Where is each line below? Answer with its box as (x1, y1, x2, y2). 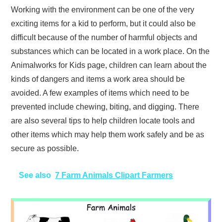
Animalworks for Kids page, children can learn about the (11, 60, 207, 69)
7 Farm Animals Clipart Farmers (55, 170, 173, 179)
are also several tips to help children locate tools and (11, 116, 195, 125)
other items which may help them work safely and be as (11, 130, 205, 139)
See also (19, 170, 52, 179)
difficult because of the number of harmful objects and (11, 33, 198, 42)
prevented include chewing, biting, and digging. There (11, 102, 200, 111)
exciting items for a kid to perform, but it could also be (11, 19, 196, 28)
